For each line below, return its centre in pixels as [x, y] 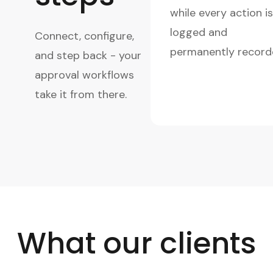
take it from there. [81, 94]
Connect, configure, [84, 36]
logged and [199, 32]
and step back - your [88, 55]
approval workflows [84, 75]
